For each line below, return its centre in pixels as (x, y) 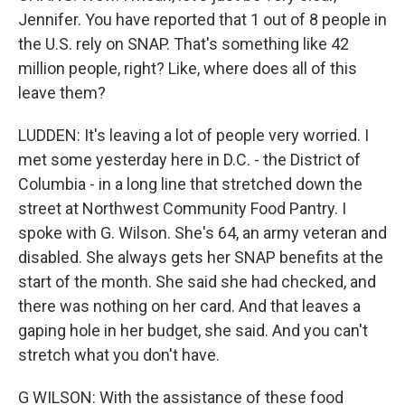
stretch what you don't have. (119, 355)
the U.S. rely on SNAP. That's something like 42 (184, 44)
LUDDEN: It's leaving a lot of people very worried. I (193, 135)
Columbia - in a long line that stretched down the (190, 184)
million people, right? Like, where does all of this (188, 68)
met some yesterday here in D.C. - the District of (189, 160)
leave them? (62, 93)
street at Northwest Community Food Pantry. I (182, 208)
